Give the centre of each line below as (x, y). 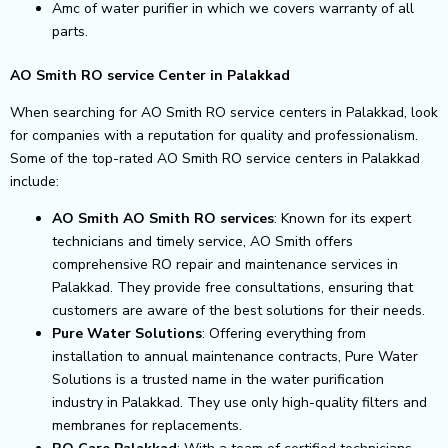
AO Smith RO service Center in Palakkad (150, 75)
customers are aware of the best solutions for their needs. (238, 310)
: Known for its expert (342, 218)
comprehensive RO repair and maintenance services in (225, 264)
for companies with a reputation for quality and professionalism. (214, 135)
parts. (76, 31)
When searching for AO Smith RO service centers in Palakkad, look (224, 112)
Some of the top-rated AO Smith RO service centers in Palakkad (215, 158)
